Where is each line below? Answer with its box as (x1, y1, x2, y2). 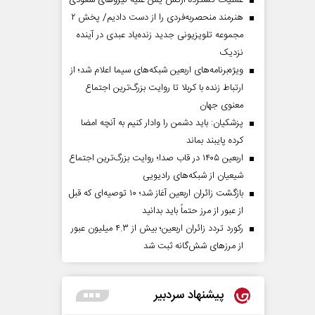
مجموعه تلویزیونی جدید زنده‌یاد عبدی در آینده (77, 27, 243, 43)
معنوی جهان (200, 98, 243, 113)
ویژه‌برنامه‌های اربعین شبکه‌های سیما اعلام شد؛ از (70, 63, 243, 78)
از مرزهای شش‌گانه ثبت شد (143, 238, 243, 254)
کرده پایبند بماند (186, 133, 243, 148)
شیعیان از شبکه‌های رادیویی (143, 168, 243, 184)
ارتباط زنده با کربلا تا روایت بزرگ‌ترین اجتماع (85, 80, 243, 96)
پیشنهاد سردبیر (154, 285, 224, 305)
